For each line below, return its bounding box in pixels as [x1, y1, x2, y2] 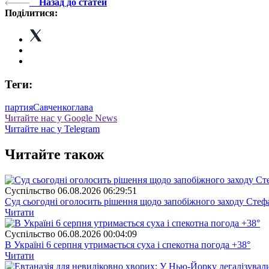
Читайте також [5, 147, 104, 163]
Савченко [33, 102, 71, 113]
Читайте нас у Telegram [5, 124, 100, 134]
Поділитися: [5, 7, 58, 18]
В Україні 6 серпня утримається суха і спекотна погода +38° [5, 240, 250, 250]
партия [5, 102, 33, 113]
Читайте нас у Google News [5, 113, 117, 124]
